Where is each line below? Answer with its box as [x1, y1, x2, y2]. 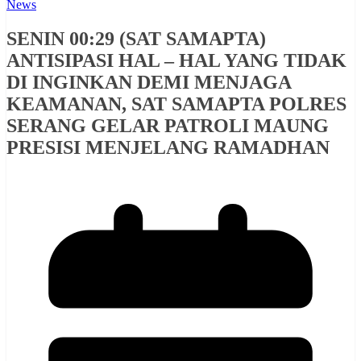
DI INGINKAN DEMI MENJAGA [6, 71, 291, 93]
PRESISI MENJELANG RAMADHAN [6, 136, 330, 158]
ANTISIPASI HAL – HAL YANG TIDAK [6, 49, 346, 71]
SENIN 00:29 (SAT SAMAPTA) [6, 27, 266, 49]
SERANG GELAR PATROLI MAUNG [6, 114, 329, 136]
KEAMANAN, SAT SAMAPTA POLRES [6, 93, 346, 114]
